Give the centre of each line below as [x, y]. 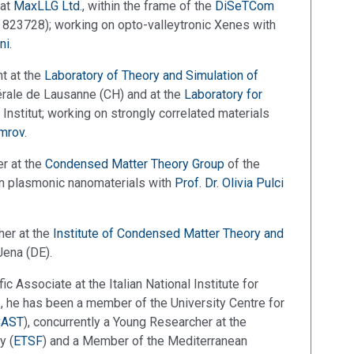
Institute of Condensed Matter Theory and [168, 233]
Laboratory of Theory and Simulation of [151, 75]
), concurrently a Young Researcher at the [135, 322]
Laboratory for [223, 94]
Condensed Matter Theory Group [135, 164]
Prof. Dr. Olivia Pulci [229, 183]
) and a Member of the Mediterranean [145, 341]
